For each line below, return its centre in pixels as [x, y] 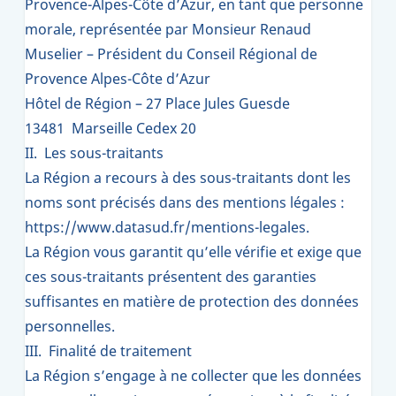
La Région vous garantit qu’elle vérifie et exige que [193, 252]
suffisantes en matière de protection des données [192, 301]
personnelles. [70, 326]
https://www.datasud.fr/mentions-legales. [167, 227]
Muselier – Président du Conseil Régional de [171, 54]
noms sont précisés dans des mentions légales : [185, 202]
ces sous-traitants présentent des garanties [171, 277]
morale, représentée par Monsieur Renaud [168, 29]
